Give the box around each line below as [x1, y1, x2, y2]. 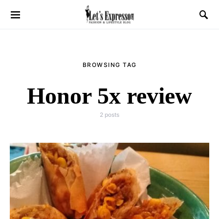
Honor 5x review [27, 83, 192, 109]
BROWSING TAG [82, 61, 137, 68]
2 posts [100, 111, 119, 118]
